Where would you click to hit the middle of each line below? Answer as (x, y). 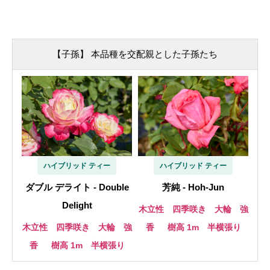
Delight (77, 206)
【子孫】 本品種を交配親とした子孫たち (135, 54)
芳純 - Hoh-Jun (193, 187)
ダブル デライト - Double (77, 187)
